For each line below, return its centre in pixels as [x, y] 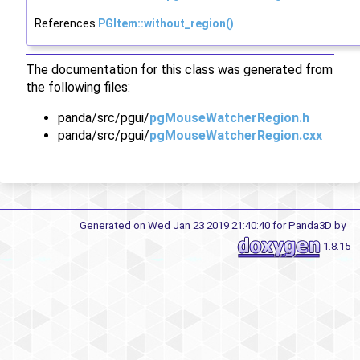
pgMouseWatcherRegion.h [229, 117]
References [66, 23]
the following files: [78, 87]
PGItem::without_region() [166, 23]
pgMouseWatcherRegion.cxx [236, 135]
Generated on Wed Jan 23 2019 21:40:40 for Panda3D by [215, 225]
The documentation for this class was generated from [179, 69]
